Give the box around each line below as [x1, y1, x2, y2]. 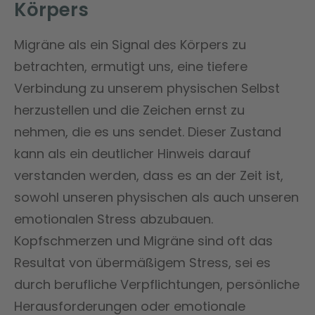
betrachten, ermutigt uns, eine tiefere [14, 57, 247, 75]
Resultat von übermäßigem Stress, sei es [14, 253, 271, 271]
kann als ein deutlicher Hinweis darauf [14, 144, 251, 162]
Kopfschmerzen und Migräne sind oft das [14, 231, 273, 250]
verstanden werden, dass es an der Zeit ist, [14, 166, 283, 184]
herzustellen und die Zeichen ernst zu [14, 101, 245, 119]
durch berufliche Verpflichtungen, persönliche [14, 275, 300, 293]
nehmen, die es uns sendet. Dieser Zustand [14, 122, 281, 141]
